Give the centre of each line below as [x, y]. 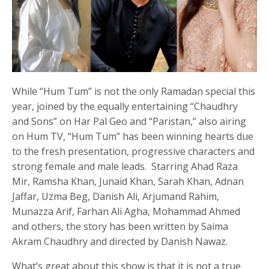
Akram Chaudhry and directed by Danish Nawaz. [120, 241]
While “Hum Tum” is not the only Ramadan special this [134, 91]
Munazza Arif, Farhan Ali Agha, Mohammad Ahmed [126, 211]
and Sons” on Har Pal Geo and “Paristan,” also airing [129, 121]
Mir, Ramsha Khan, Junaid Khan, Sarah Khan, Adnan [128, 181]
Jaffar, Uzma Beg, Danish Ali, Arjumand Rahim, [116, 196]
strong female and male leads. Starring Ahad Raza [125, 166]
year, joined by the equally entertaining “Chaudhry [125, 106]
